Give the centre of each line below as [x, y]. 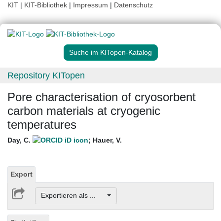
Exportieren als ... [73, 196]
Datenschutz [133, 5]
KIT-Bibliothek [47, 5]
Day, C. [20, 140]
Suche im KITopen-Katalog [110, 53]
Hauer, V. [107, 140]
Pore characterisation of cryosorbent [102, 97]
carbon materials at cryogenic [84, 111]
